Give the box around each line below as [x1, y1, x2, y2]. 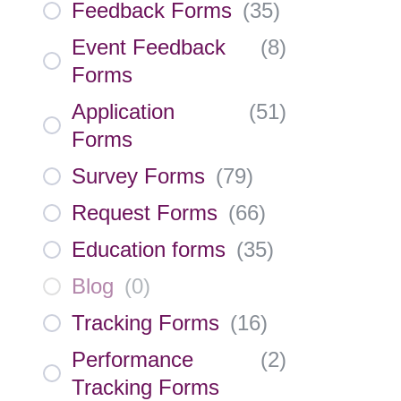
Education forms [72, 237, 226, 261]
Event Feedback [72, 35, 226, 59]
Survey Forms [72, 164, 205, 188]
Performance [72, 347, 193, 371]
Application [72, 99, 175, 124]
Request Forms [72, 200, 218, 225]
